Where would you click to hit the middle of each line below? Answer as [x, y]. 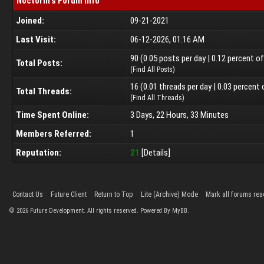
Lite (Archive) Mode [169, 194]
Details [156, 153]
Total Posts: [39, 63]
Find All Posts [153, 70]
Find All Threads [157, 98]
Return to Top [114, 194]
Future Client [69, 194]
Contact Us [28, 194]
